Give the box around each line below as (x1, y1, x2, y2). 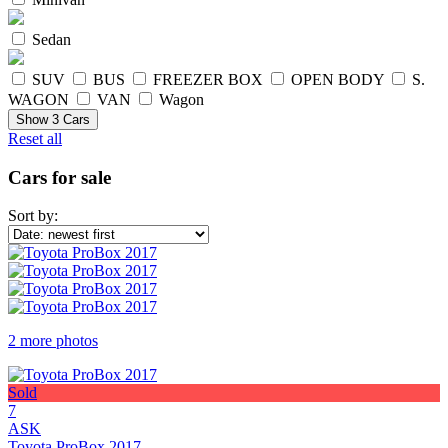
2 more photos (8, 332, 98, 350)
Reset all (8, 129, 62, 147)
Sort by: (8, 207, 58, 225)
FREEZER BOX (153, 70, 263, 88)
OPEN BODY (291, 70, 384, 88)
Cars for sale (8, 166, 111, 188)
